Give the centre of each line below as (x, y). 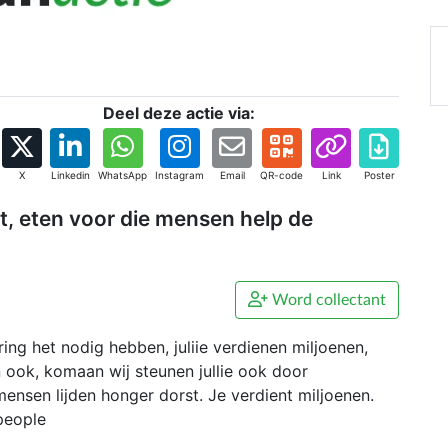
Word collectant (327, 300)
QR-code (281, 175)
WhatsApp (122, 175)
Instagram (179, 175)
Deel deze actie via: (179, 113)
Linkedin (70, 175)
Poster (379, 175)
